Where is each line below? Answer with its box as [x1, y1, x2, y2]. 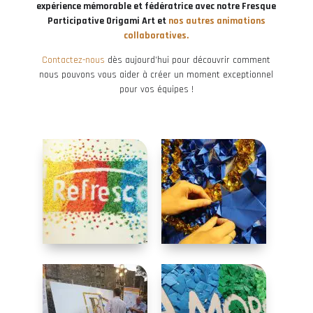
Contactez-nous [42, 54, 105, 67]
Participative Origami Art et [47, 15, 168, 28]
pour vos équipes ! [119, 83, 194, 96]
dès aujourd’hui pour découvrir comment [105, 54, 271, 67]
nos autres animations [168, 15, 265, 28]
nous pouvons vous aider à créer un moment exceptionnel [39, 68, 274, 82]
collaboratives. [124, 29, 189, 43]
